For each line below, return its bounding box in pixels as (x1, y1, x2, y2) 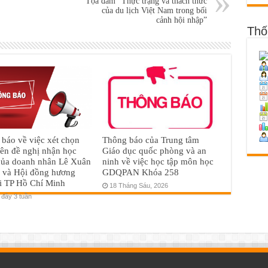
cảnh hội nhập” (156, 16, 207, 25)
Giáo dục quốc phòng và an (102, 145, 207, 156)
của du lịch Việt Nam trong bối (101, 6, 207, 16)
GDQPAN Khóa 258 (102, 166, 179, 177)
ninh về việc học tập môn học (102, 156, 214, 166)
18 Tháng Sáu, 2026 (109, 181, 169, 189)
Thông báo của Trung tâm (102, 134, 200, 145)
